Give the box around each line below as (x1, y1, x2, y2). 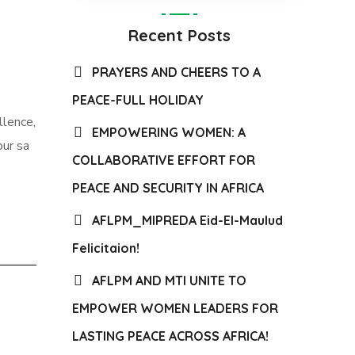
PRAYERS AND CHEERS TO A (92, 64, 261, 80)
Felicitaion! (72, 240, 139, 256)
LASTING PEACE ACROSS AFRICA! (72, 328, 269, 344)
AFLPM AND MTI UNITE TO (92, 273, 246, 288)
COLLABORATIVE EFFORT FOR (72, 152, 255, 168)
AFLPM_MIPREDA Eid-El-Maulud (92, 212, 283, 228)
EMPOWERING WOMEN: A (92, 124, 246, 140)
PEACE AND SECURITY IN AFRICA (72, 180, 264, 196)
